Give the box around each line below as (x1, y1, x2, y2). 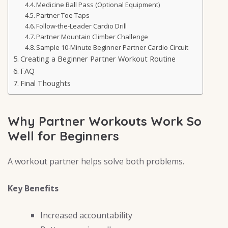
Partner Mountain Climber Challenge (36, 32, 149, 41)
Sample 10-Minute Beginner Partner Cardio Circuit (36, 42, 189, 52)
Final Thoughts (20, 78, 71, 88)
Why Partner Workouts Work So (8, 113, 202, 129)
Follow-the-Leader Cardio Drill (36, 21, 127, 31)
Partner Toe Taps (36, 10, 90, 20)
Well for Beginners (8, 128, 119, 144)
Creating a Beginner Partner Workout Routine (20, 53, 176, 64)
